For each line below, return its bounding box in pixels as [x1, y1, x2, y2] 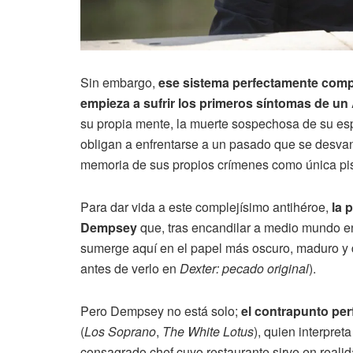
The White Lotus [162, 322, 254, 341]
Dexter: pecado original [180, 259, 309, 278]
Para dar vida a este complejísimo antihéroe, [80, 198, 332, 217]
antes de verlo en [80, 259, 180, 278]
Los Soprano [84, 322, 156, 341]
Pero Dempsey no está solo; [80, 302, 241, 321]
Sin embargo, [80, 73, 158, 92]
